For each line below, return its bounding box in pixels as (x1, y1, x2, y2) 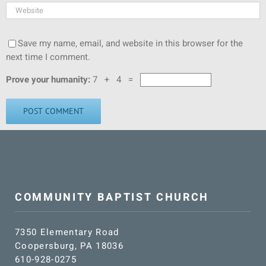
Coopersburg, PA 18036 (14, 239, 123, 253)
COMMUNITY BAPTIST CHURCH (14, 189, 209, 206)
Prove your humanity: (6, 72, 93, 86)
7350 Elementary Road (14, 226, 119, 239)
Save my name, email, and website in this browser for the (18, 36, 243, 50)
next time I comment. (6, 50, 90, 64)
